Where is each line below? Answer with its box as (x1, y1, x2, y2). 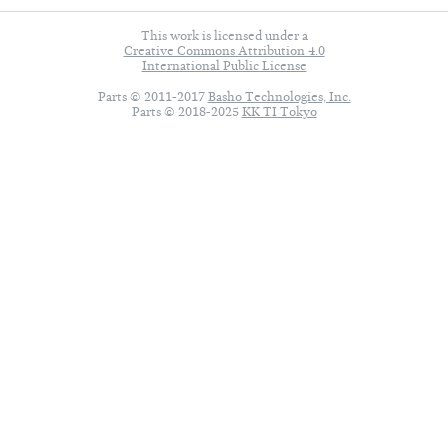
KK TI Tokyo (241, 104, 317, 119)
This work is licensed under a (140, 28, 308, 43)
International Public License (141, 58, 307, 73)
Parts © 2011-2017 (97, 89, 208, 104)
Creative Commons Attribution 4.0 (123, 43, 325, 58)
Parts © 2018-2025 (131, 104, 242, 119)
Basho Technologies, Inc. (207, 89, 351, 104)
